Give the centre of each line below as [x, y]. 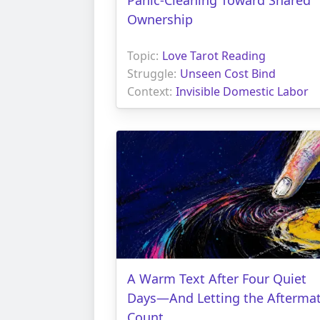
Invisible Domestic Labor [242, 91]
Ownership [160, 19]
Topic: [143, 55]
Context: [150, 91]
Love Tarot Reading [214, 55]
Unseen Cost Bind [228, 73]
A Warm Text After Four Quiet [217, 278]
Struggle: [152, 73]
